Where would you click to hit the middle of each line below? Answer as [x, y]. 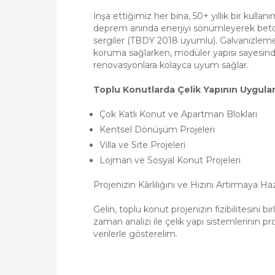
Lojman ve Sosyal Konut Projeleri [170, 160]
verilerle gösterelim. [135, 234]
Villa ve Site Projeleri [142, 145]
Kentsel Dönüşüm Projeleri [157, 130]
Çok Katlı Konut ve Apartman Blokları [178, 114]
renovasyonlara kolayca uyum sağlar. [171, 65]
